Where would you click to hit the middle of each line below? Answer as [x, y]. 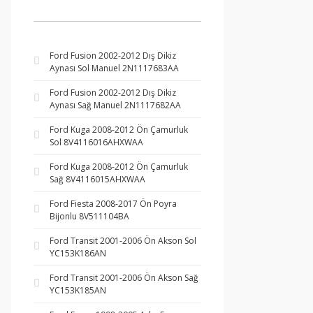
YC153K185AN [78, 290]
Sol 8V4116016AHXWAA [96, 142]
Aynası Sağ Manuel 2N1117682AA [115, 105]
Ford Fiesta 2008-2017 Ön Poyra [113, 204]
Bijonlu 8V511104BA [89, 216]
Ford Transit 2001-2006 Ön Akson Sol [123, 241]
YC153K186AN [78, 253]
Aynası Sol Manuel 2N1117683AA [114, 68]
